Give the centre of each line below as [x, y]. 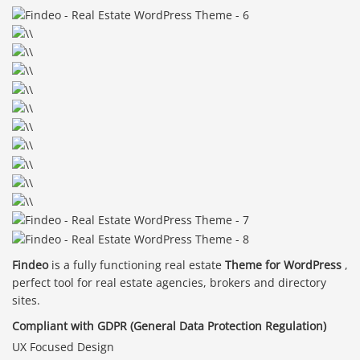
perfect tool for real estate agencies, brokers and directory [169, 282]
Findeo [32, 264]
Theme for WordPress [285, 264]
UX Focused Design [63, 346]
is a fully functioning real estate [138, 264]
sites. [26, 300]
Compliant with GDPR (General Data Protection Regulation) [169, 325]
